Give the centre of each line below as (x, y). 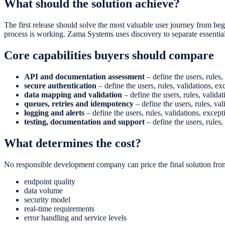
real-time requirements (59, 208)
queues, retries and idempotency (79, 103)
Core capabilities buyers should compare (109, 55)
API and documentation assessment (84, 76)
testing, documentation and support (84, 122)
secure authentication (60, 85)
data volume (43, 190)
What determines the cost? (73, 143)
